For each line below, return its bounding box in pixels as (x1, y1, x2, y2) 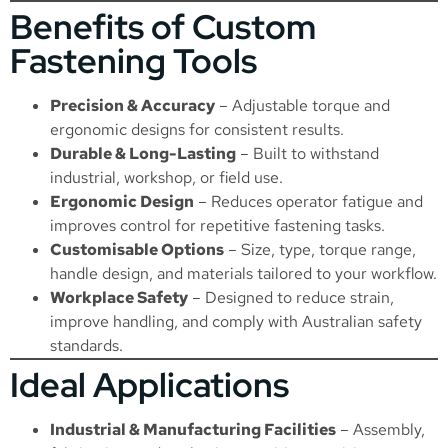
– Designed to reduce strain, (188, 287, 394, 309)
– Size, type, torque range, (224, 239, 416, 261)
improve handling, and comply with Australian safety (50, 311, 422, 333)
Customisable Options (50, 239, 224, 261)
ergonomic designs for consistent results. (50, 119, 344, 141)
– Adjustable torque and (215, 95, 390, 117)
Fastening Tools (10, 38, 257, 84)
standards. (50, 335, 123, 357)
